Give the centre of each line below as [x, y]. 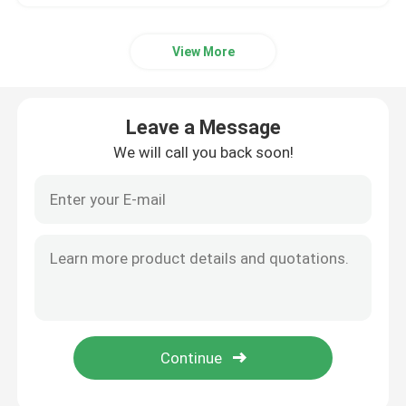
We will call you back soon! [203, 153]
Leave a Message [203, 128]
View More [203, 52]
